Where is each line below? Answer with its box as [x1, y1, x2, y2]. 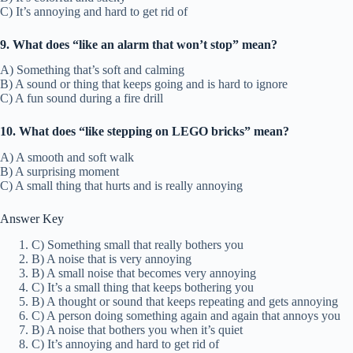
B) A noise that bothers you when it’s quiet [32, 323, 243, 337]
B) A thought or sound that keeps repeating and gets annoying [32, 295, 338, 309]
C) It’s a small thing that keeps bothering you [32, 281, 254, 295]
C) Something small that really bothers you [32, 238, 243, 252]
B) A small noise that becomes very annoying [32, 266, 256, 281]
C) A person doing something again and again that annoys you [32, 309, 340, 323]
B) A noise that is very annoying [32, 252, 191, 266]
